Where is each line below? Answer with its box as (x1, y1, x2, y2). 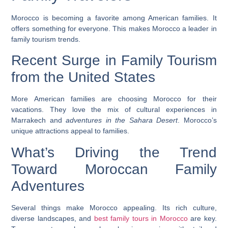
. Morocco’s (178, 116, 217, 125)
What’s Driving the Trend (11, 144, 217, 160)
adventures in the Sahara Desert (66, 116, 178, 125)
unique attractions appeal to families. (11, 127, 130, 135)
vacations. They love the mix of (11, 105, 137, 114)
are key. (187, 214, 217, 222)
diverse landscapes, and (11, 214, 94, 222)
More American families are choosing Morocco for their (11, 95, 217, 103)
